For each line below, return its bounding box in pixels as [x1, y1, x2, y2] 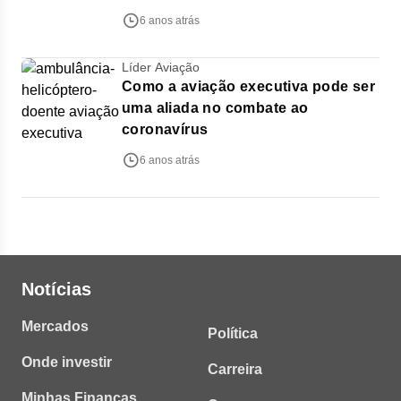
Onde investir [21, 354, 112, 370]
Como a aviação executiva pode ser [122, 79, 376, 94]
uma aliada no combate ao [122, 100, 309, 115]
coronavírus [122, 122, 209, 137]
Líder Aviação [122, 60, 200, 74]
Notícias [21, 279, 91, 299]
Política [208, 326, 258, 341]
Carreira [208, 362, 262, 377]
